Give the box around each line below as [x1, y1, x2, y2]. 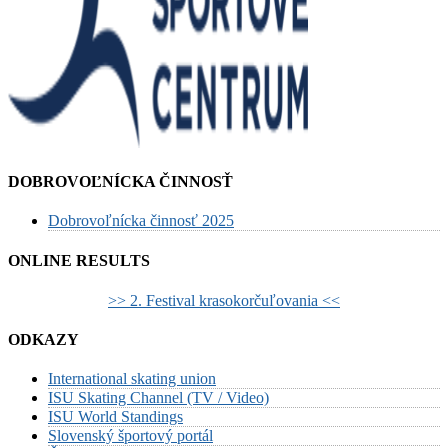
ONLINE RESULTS [8, 252, 150, 270]
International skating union [48, 370, 216, 388]
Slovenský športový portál [48, 427, 213, 445]
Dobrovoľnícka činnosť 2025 [48, 212, 234, 230]
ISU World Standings [48, 408, 183, 426]
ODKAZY [8, 330, 79, 348]
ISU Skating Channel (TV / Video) [48, 389, 269, 407]
